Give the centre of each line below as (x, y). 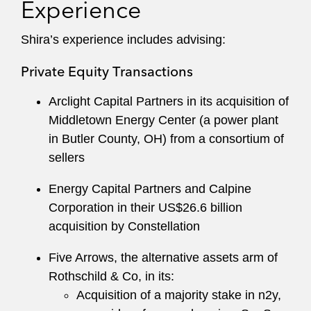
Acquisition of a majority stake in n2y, (179, 295)
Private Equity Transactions (107, 71)
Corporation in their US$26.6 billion (145, 208)
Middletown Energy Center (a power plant (163, 120)
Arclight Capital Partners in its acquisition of (169, 101)
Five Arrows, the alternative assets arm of (163, 258)
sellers (67, 158)
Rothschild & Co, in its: (111, 276)
